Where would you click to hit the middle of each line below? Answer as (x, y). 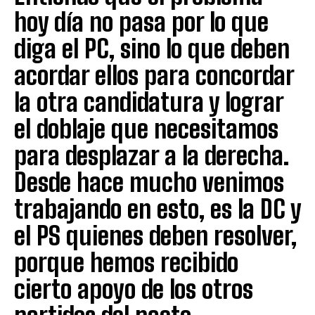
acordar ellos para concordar (154, 75)
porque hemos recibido (126, 262)
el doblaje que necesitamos (146, 129)
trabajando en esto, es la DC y (157, 209)
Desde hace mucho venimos (149, 182)
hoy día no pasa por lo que (141, 22)
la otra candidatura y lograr (149, 102)
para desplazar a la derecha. (152, 155)
